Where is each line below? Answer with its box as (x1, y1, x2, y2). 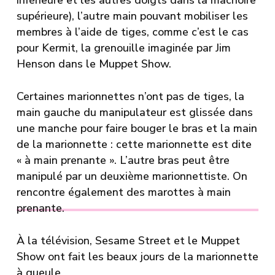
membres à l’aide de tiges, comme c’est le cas (16, 25, 249, 40)
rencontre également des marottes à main (16, 185, 231, 200)
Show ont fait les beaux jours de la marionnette (16, 249, 258, 265)
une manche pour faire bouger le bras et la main (16, 121, 257, 136)
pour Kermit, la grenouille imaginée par (16, 41, 215, 56)
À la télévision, (16, 233, 95, 249)
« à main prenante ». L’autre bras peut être (16, 153, 230, 168)
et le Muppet (170, 233, 240, 249)
